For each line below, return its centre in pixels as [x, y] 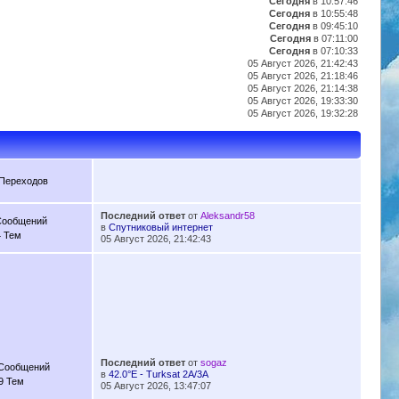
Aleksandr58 [227, 216]
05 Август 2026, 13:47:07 [155, 386]
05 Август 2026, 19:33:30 [303, 101]
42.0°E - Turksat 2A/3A [158, 375]
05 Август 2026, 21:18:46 [303, 76]
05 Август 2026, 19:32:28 [303, 114]
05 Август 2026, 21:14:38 [303, 89]
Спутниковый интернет [160, 228]
